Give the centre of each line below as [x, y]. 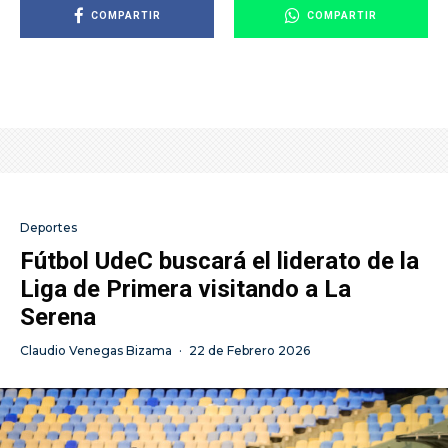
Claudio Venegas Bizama [96, 351]
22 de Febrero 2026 [249, 351]
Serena [58, 317]
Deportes [48, 228]
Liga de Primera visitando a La [185, 289]
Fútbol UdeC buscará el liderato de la [219, 261]
